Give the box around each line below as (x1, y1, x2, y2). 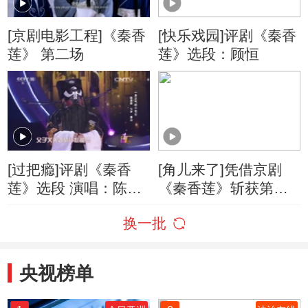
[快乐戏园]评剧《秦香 (157, 27, 296, 44)
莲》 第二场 (8, 46, 85, 63)
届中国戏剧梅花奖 (157, 198, 274, 214)
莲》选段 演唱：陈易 (8, 179, 142, 196)
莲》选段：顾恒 (157, 46, 259, 63)
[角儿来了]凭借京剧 (157, 161, 282, 177)
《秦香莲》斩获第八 (157, 179, 288, 196)
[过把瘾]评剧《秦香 (8, 161, 132, 177)
